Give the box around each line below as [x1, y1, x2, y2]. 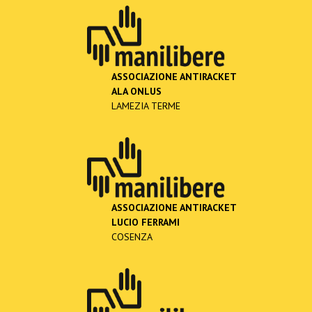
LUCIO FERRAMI [111, 216, 180, 229]
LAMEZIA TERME [111, 99, 180, 112]
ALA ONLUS [111, 84, 162, 97]
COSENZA [111, 231, 153, 244]
